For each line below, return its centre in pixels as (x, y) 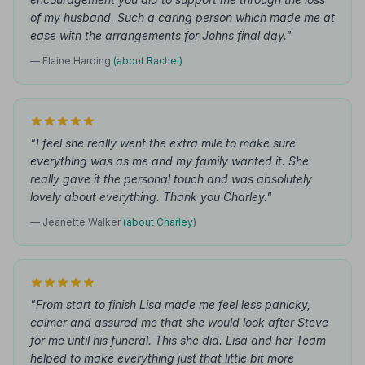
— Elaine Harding (72, 61)
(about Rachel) (148, 61)
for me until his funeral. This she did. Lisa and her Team (178, 340)
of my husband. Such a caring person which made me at (182, 18)
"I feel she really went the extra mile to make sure (163, 143)
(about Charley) (160, 222)
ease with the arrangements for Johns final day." (161, 35)
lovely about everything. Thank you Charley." (151, 197)
